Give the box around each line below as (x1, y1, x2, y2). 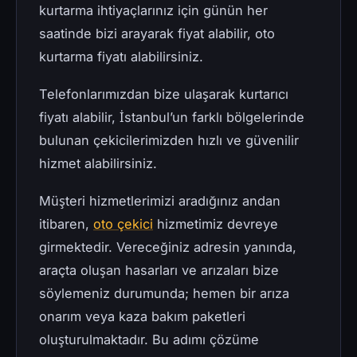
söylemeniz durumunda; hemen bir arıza (39, 285, 289, 302)
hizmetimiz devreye (153, 216, 278, 233)
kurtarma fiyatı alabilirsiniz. (39, 49, 207, 65)
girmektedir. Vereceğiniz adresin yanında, (39, 239, 296, 256)
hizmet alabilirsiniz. (39, 155, 157, 172)
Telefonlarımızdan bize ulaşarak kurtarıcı (39, 86, 288, 103)
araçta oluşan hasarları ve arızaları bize (39, 262, 279, 279)
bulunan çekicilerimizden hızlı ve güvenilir (39, 132, 299, 149)
